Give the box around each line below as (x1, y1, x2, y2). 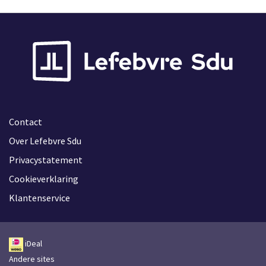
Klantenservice (9, 192, 70, 204)
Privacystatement (9, 154, 83, 166)
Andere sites (9, 254, 55, 264)
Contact (9, 116, 42, 128)
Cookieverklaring (9, 173, 78, 185)
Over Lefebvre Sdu (9, 135, 81, 147)
